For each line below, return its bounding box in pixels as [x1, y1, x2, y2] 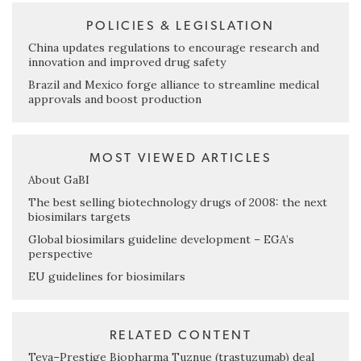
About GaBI [28, 172, 89, 188]
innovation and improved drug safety [28, 55, 226, 70]
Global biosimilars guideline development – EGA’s [28, 232, 294, 247]
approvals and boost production [28, 92, 201, 107]
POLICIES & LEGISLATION [85, 19, 276, 33]
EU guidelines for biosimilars [28, 269, 185, 284]
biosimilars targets [28, 210, 131, 225]
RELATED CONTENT [109, 329, 252, 342]
